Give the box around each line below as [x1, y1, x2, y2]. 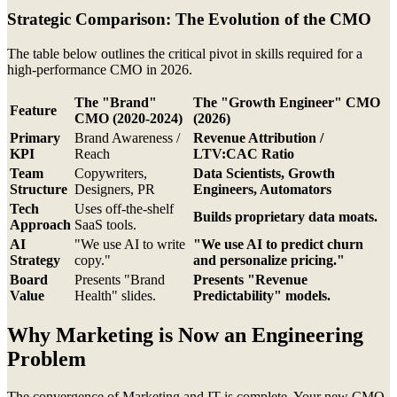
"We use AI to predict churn [193, 236, 363, 252]
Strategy [10, 252, 60, 268]
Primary [10, 129, 60, 145]
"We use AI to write [74, 236, 185, 252]
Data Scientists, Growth [193, 165, 335, 181]
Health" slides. [74, 287, 156, 303]
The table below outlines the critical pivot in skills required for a [7, 45, 362, 61]
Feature [10, 102, 57, 118]
